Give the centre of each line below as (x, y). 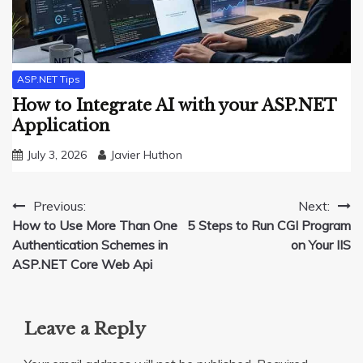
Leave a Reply (85, 329)
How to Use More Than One (95, 225)
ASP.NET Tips (49, 79)
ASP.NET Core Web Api (82, 264)
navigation (66, 238)
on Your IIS (321, 244)
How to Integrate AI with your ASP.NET (174, 105)
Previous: (60, 205)
